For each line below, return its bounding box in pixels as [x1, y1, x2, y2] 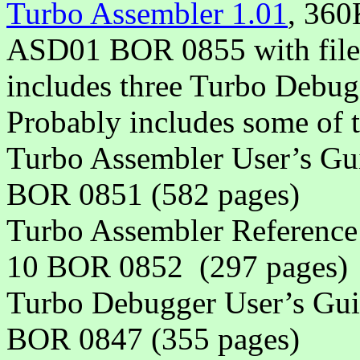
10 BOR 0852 [6, 249, 183, 284]
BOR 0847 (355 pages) [6, 321, 300, 357]
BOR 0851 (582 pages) [6, 177, 300, 212]
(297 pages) [199, 249, 348, 284]
